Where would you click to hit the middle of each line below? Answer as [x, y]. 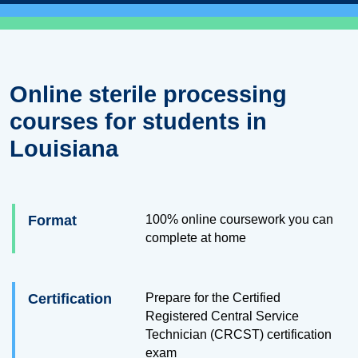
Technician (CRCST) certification [239, 334]
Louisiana [64, 149]
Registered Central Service [222, 316]
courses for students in [138, 121]
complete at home [196, 238]
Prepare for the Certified [213, 298]
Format [52, 221]
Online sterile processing [148, 94]
